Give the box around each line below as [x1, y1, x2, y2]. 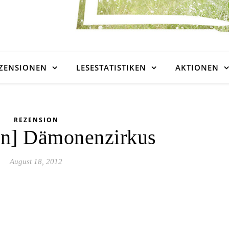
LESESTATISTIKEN [76, 62, 146, 73]
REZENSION [13, 116, 59, 124]
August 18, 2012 [10, 157, 62, 166]
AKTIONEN [175, 62, 219, 73]
